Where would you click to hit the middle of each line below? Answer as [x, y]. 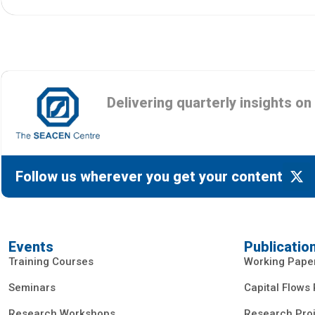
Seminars [32, 288]
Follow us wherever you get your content [149, 177]
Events [31, 247]
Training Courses [51, 262]
